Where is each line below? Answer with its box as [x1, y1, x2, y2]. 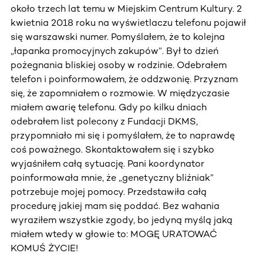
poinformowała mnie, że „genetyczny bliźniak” [11, 171, 214, 183]
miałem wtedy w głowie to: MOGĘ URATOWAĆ [11, 228, 217, 240]
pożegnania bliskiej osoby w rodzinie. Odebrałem [11, 59, 227, 70]
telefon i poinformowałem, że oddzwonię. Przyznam [11, 73, 238, 85]
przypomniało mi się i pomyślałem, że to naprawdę [11, 129, 235, 141]
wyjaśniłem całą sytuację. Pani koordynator [11, 157, 204, 169]
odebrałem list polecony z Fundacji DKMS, [11, 115, 198, 127]
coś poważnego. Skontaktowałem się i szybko [11, 143, 214, 155]
